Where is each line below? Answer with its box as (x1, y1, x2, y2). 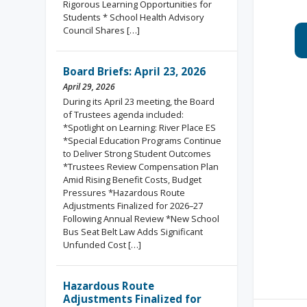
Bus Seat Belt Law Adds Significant (63, 225, 204, 238)
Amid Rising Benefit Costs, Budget (63, 173, 202, 186)
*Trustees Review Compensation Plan (63, 160, 219, 173)
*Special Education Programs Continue (63, 134, 222, 147)
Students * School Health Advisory (63, 11, 204, 23)
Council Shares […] (63, 24, 140, 36)
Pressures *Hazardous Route (63, 186, 186, 199)
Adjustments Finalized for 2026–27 (63, 199, 204, 212)
